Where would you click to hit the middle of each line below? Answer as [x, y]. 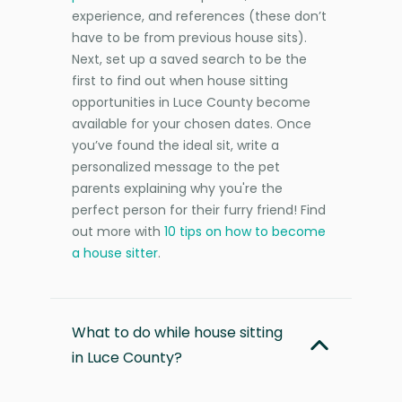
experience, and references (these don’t [199, 16]
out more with [118, 231]
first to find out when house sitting [180, 80]
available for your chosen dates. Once [192, 123]
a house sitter [115, 253]
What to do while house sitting [177, 332]
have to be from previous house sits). [189, 37]
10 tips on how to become [245, 231]
